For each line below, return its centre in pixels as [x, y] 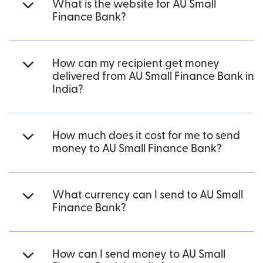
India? [68, 90]
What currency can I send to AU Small [148, 195]
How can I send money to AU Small [139, 254]
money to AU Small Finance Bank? [137, 149]
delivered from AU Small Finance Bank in [153, 77]
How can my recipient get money [136, 64]
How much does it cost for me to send [146, 136]
